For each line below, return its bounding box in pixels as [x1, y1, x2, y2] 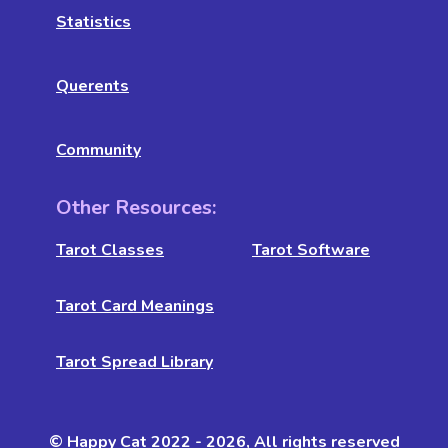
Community [56, 138, 141, 161]
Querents [56, 74, 129, 97]
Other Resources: [56, 193, 216, 221]
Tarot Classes [56, 238, 164, 261]
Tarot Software [252, 238, 370, 261]
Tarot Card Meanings [56, 294, 214, 317]
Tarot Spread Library [56, 350, 213, 373]
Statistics [56, 10, 131, 33]
